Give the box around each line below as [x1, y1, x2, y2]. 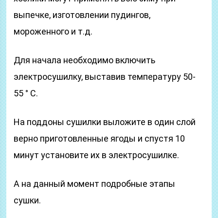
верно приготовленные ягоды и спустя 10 [14, 133, 185, 144]
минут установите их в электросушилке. [14, 150, 180, 160]
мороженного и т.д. [14, 26, 93, 36]
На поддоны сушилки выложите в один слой [14, 117, 196, 127]
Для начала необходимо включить [14, 55, 156, 65]
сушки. [14, 195, 41, 205]
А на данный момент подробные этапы [14, 179, 176, 189]
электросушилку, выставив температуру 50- [14, 72, 196, 82]
